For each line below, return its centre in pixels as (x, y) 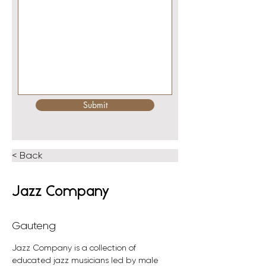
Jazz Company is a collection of (75, 248)
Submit (95, 105)
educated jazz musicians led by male (86, 260)
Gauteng (34, 226)
